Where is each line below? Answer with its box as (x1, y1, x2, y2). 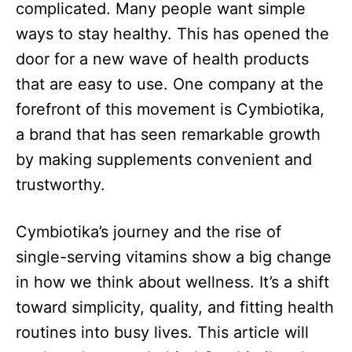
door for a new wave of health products (16, 49, 309, 69)
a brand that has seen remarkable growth (16, 125, 321, 145)
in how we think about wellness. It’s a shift (16, 273, 329, 292)
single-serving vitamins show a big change (16, 247, 332, 267)
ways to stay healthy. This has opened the (16, 24, 329, 44)
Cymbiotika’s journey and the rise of (16, 222, 281, 242)
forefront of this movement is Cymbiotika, (16, 100, 324, 119)
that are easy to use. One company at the (16, 75, 324, 94)
